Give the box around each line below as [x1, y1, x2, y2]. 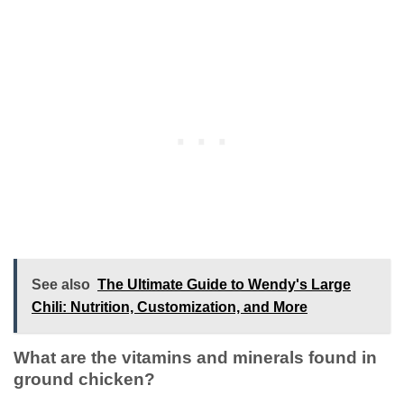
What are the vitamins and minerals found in [14, 347, 377, 367]
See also [32, 276, 90, 292]
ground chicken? [14, 369, 155, 389]
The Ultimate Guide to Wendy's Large [97, 276, 351, 292]
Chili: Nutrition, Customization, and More [32, 298, 308, 315]
